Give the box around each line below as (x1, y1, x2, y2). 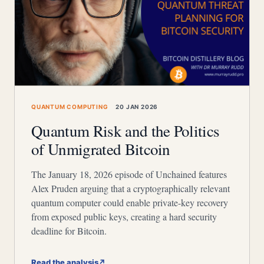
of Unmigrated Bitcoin (31, 138, 170, 160)
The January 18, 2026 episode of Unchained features (31, 168, 227, 180)
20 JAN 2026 (114, 103, 159, 110)
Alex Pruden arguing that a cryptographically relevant (31, 182, 230, 194)
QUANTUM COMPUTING (31, 103, 108, 110)
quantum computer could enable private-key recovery (31, 196, 228, 209)
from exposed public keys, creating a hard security (31, 210, 217, 223)
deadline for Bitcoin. (31, 225, 107, 237)
